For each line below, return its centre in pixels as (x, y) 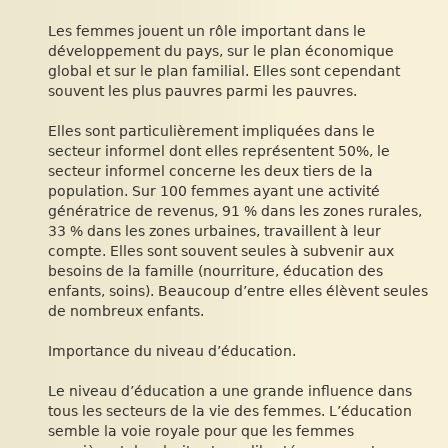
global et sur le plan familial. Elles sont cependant (224, 71)
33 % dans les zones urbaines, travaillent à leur (214, 231)
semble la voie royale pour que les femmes (201, 431)
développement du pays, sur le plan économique (221, 51)
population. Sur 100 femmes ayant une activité (214, 191)
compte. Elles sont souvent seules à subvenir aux (221, 251)
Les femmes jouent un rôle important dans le (207, 31)
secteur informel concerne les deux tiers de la (210, 171)
